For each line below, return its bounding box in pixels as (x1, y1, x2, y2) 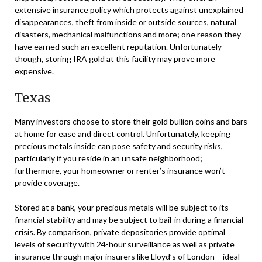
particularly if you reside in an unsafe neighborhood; (15, 153, 202, 163)
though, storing (15, 53, 73, 64)
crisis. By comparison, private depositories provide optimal (15, 226, 225, 237)
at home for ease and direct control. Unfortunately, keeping (15, 128, 230, 139)
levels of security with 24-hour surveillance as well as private (15, 239, 235, 249)
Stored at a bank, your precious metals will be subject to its (15, 202, 229, 212)
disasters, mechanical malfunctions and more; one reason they (15, 29, 241, 39)
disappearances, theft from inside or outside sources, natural (15, 16, 236, 27)
